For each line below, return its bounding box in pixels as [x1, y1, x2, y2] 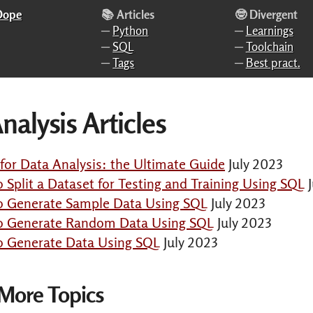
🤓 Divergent [234, 7, 298, 22]
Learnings [245, 24, 293, 38]
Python [112, 24, 149, 38]
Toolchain [245, 40, 293, 54]
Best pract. [245, 56, 300, 70]
